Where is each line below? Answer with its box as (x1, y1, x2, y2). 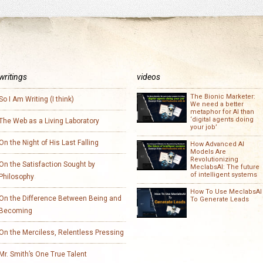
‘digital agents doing (190, 116, 254, 123)
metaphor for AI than (190, 108, 255, 116)
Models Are (190, 148, 227, 156)
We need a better (190, 100, 244, 108)
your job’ (190, 123, 218, 131)
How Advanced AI (190, 140, 245, 148)
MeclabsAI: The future (190, 163, 260, 171)
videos (137, 72, 161, 82)
